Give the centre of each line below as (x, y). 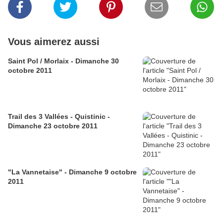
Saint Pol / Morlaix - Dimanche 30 (63, 61)
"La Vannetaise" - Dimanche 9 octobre (72, 172)
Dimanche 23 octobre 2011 (53, 126)
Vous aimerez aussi (54, 42)
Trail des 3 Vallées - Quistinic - (59, 117)
